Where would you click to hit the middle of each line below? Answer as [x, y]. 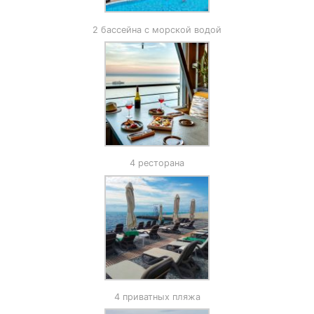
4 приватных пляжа [157, 297]
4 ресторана [157, 163]
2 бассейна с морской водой [157, 29]
